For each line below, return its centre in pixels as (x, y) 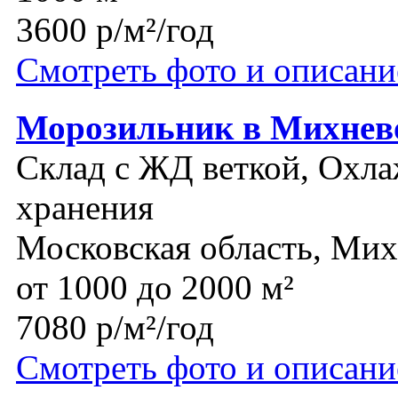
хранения (85, 208)
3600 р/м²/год (115, 30)
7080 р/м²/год (115, 328)
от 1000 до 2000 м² (155, 288)
